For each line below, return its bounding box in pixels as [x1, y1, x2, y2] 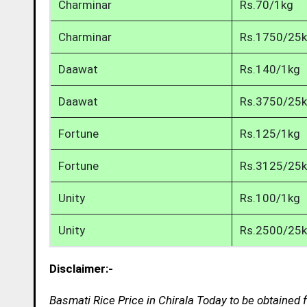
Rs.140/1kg [240, 62, 301, 76]
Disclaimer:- [49, 261, 113, 275]
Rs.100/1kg [240, 191, 301, 205]
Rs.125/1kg [240, 126, 301, 140]
